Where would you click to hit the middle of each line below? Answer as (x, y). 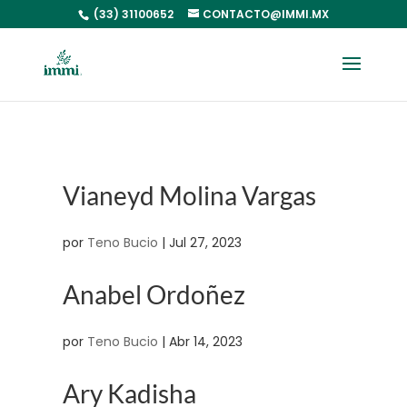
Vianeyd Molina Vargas (189, 195)
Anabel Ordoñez (154, 294)
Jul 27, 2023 (205, 243)
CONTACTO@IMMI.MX (265, 14)
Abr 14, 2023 (205, 342)
